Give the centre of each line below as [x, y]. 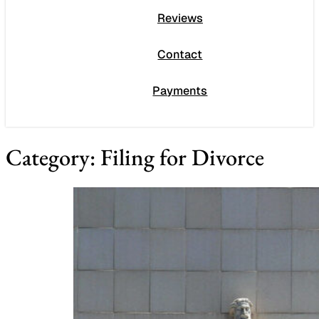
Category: [53, 157]
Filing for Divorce [182, 157]
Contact [180, 55]
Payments [180, 91]
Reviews [180, 19]
